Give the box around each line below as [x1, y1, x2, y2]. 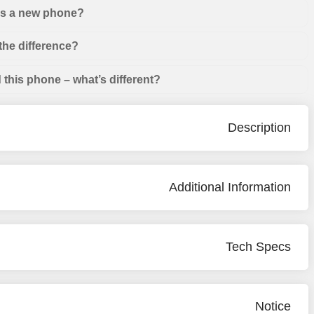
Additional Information [169, 179, 292, 194]
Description [228, 120, 292, 135]
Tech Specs [226, 239, 292, 254]
